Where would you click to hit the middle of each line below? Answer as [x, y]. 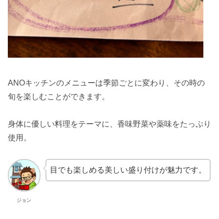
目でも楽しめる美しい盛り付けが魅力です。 [128, 170]
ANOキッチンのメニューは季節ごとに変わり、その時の [106, 83]
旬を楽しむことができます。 [59, 96]
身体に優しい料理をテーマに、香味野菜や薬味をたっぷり [109, 124]
